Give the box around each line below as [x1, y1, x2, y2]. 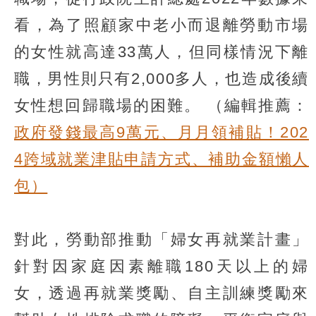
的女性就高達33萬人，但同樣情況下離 [14, 42, 309, 61]
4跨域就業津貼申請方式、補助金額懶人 [14, 150, 309, 168]
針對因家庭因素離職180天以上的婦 [14, 257, 309, 275]
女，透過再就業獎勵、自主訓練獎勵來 [14, 284, 309, 302]
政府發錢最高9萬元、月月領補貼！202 [14, 123, 309, 141]
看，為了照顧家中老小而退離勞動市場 [14, 16, 309, 34]
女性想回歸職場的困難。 [14, 96, 207, 114]
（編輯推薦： [207, 96, 309, 114]
